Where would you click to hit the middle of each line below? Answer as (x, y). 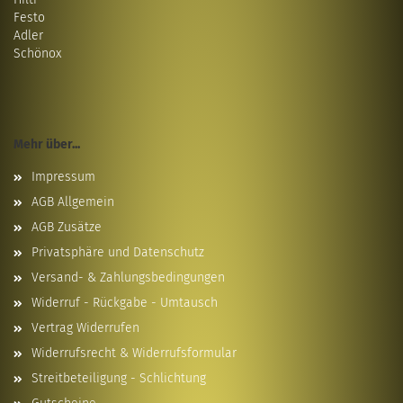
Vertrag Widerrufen (85, 328)
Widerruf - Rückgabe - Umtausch (125, 303)
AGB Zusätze (67, 227)
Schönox (37, 54)
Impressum (63, 177)
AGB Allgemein (73, 202)
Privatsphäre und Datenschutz (118, 252)
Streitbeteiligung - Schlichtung (119, 378)
